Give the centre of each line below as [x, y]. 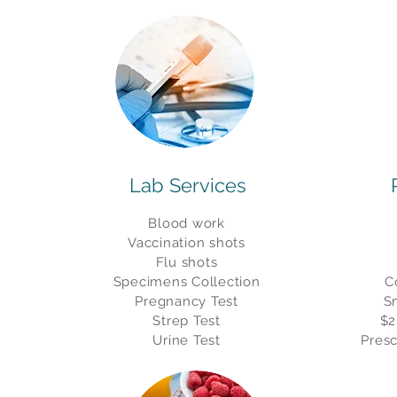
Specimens [150, 282]
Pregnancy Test [187, 301]
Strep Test [187, 321]
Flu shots [187, 262]
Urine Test [187, 340]
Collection [224, 282]
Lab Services [188, 185]
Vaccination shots [187, 243]
